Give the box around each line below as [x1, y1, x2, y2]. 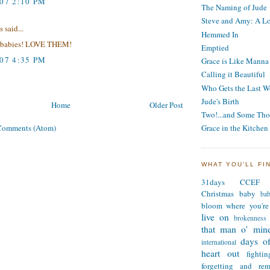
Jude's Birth [201, 95, 239, 107]
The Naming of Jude [201, 2, 267, 13]
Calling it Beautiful [201, 69, 265, 80]
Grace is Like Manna [201, 55, 269, 67]
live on [201, 211, 229, 224]
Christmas [201, 188, 234, 199]
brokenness [233, 213, 266, 223]
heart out [201, 247, 239, 260]
